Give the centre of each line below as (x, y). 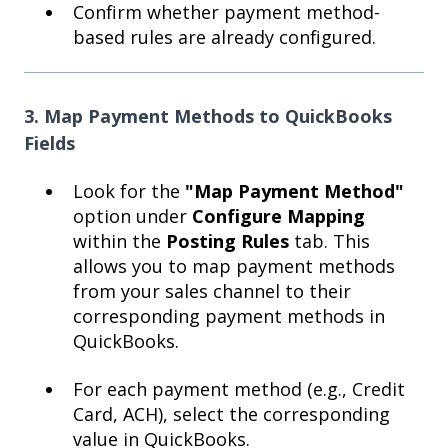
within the (119, 241)
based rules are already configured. (224, 36)
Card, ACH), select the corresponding (231, 413)
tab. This (329, 241)
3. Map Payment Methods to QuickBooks (208, 115)
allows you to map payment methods (234, 266)
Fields (49, 142)
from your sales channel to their (212, 291)
